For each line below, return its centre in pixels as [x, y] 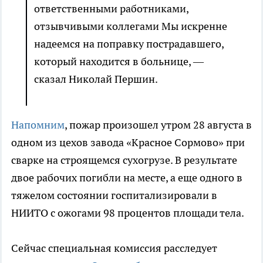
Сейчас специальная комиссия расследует [114, 248]
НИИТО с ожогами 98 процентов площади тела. [128, 213]
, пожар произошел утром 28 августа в [158, 125]
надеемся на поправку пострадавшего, [129, 44]
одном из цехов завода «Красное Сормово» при [128, 143]
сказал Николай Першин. [96, 79]
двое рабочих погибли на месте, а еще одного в [127, 178]
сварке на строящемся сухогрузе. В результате [124, 160]
